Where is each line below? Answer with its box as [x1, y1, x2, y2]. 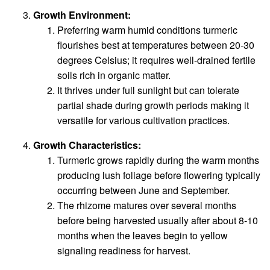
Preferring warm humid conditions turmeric [57, 23, 237, 37]
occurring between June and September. [57, 183, 230, 198]
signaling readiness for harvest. [57, 243, 190, 258]
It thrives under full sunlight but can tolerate [57, 83, 239, 98]
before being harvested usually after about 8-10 [57, 213, 258, 228]
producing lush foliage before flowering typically [57, 168, 260, 183]
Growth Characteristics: [33, 138, 141, 152]
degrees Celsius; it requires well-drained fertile [57, 53, 256, 67]
